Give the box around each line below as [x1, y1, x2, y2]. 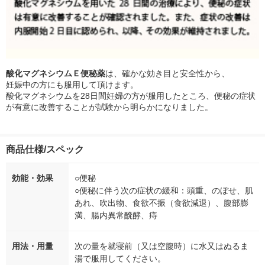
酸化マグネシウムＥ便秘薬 [6, 68, 105, 78]
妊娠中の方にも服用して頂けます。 [6, 79, 138, 89]
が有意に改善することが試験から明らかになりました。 [6, 102, 213, 112]
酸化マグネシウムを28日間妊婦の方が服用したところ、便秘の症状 [6, 91, 256, 101]
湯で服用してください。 [75, 253, 166, 263]
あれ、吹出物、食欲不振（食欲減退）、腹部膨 [75, 198, 248, 208]
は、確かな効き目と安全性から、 [105, 68, 230, 78]
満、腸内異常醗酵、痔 [75, 210, 157, 220]
